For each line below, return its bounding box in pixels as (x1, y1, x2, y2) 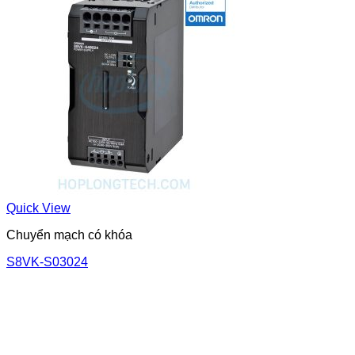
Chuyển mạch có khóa (6, 227, 132, 242)
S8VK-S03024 (6, 254, 88, 269)
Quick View (6, 200, 71, 215)
